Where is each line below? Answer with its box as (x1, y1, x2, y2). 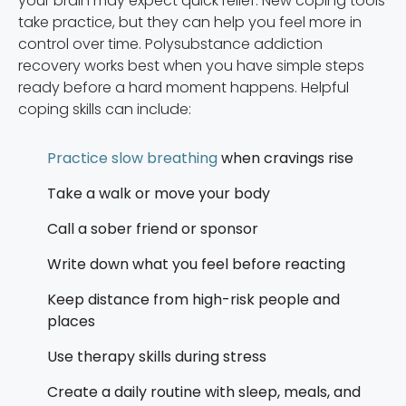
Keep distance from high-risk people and (47, 288, 340, 310)
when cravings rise (217, 147, 353, 169)
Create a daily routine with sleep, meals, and (47, 381, 361, 402)
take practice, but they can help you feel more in (18, 11, 362, 33)
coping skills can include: (18, 98, 191, 120)
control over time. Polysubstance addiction (18, 33, 323, 54)
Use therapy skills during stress (47, 345, 266, 367)
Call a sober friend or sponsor (47, 217, 258, 239)
